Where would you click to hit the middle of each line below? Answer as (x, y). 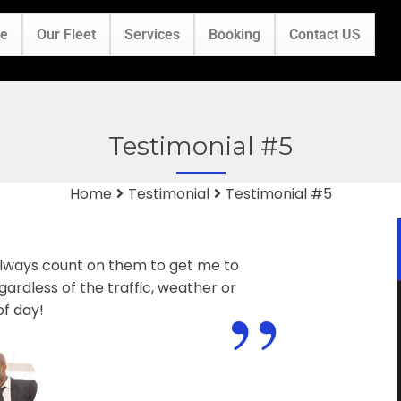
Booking (235, 35)
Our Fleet (67, 35)
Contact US (325, 35)
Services (153, 35)
